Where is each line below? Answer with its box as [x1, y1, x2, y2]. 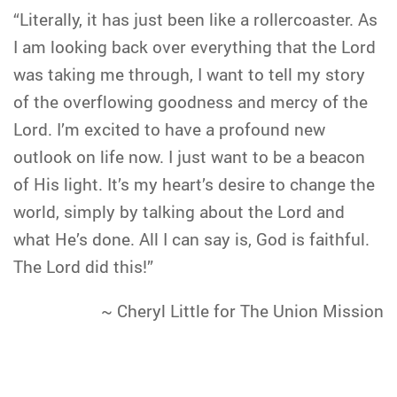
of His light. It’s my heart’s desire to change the [13, 173, 375, 195]
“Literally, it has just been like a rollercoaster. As [13, 8, 378, 30]
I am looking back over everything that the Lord [13, 35, 376, 58]
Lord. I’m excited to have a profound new [13, 118, 325, 140]
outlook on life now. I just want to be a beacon [13, 145, 365, 167]
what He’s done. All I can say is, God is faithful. [13, 228, 370, 250]
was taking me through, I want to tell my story [13, 63, 365, 85]
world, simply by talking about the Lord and [13, 200, 345, 222]
